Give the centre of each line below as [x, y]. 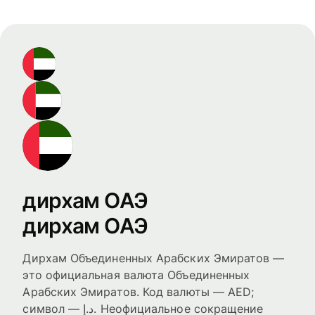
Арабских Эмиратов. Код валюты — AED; [139, 292]
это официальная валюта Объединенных [136, 275]
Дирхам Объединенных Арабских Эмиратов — [154, 258]
